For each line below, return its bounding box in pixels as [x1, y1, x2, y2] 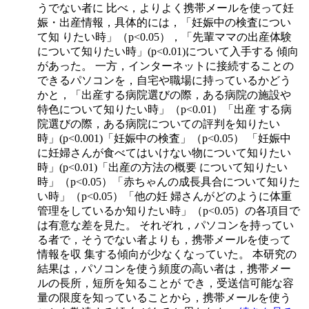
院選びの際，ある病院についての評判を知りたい [37, 117, 280, 130]
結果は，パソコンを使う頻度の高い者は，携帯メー [37, 262, 291, 275]
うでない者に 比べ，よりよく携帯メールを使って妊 [37, 1, 294, 14]
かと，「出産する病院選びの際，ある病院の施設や [37, 88, 291, 101]
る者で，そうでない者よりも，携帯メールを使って [37, 233, 291, 246]
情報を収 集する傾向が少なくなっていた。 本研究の [37, 248, 297, 260]
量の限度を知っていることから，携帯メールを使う [37, 291, 291, 303]
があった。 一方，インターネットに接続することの [37, 59, 294, 72]
